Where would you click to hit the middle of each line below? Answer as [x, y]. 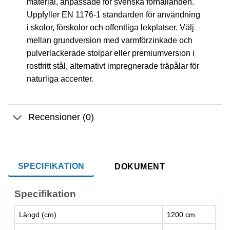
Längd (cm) [38, 214]
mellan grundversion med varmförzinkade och [109, 41]
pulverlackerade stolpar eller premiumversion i [110, 53]
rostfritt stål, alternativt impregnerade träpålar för [113, 66]
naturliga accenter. [60, 79]
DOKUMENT [140, 166]
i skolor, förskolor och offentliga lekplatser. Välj [110, 28]
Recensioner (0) [61, 117]
